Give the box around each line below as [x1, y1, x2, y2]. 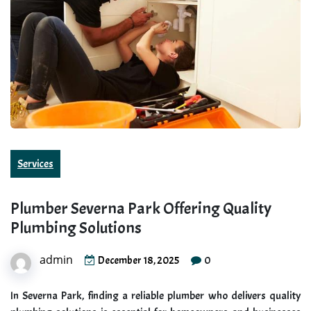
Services [17, 157, 53, 171]
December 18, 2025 [98, 254, 179, 268]
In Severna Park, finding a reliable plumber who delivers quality [10, 289, 301, 303]
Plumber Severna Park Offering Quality [10, 198, 271, 219]
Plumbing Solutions [10, 217, 142, 239]
